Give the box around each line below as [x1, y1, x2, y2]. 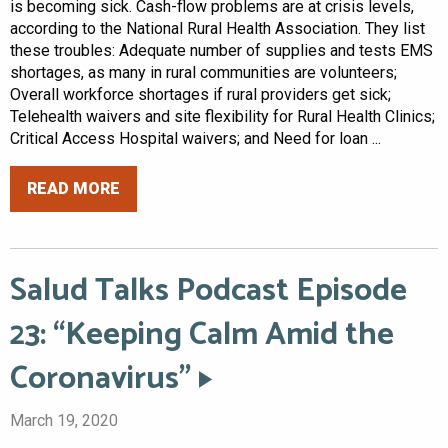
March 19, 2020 [10, 410, 118, 430]
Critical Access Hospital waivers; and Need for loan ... [10, 129, 381, 149]
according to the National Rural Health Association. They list [10, 19, 425, 39]
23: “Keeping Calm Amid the [10, 308, 394, 361]
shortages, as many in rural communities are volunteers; [10, 63, 397, 83]
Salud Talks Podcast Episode [10, 264, 407, 317]
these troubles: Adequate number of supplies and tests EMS [10, 41, 433, 61]
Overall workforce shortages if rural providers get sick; [10, 85, 391, 105]
